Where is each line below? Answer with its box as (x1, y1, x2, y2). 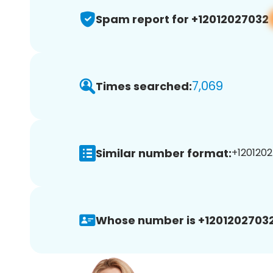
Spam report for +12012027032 (96, 11, 269, 27)
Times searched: (96, 78, 192, 94)
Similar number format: (96, 145, 232, 161)
